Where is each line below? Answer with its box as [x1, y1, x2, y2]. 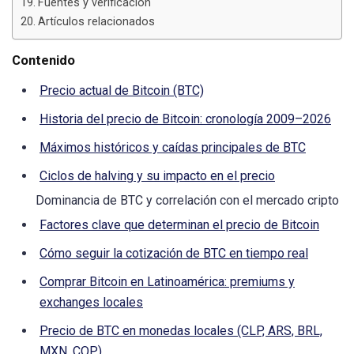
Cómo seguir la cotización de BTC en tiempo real [40, 246, 308, 262]
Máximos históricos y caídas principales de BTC [40, 140, 306, 156]
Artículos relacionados [37, 15, 155, 29]
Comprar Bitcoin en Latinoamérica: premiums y [40, 274, 295, 290]
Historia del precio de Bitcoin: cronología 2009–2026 [40, 111, 331, 127]
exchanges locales [40, 295, 143, 311]
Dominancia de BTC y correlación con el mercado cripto [36, 193, 339, 209]
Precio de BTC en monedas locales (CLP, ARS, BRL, [40, 323, 322, 339]
